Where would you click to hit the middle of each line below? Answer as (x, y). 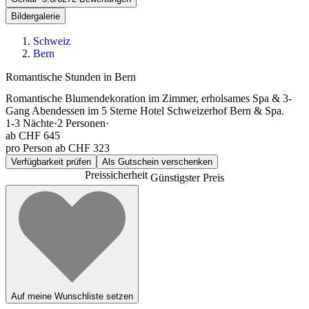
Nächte (38, 123)
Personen (86, 123)
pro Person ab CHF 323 (58, 148)
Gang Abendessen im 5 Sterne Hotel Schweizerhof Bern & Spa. (145, 111)
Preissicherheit (118, 175)
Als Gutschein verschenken (157, 162)
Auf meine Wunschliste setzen (72, 296)
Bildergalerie (36, 17)
